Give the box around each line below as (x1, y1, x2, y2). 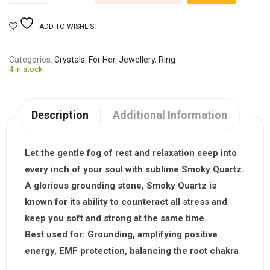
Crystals (54, 55, 85, 65)
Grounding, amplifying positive (87, 229, 218, 240)
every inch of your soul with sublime (25, 164, 181, 175)
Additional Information (113, 108, 227, 122)
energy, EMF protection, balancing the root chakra (25, 245, 239, 257)
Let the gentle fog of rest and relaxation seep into (25, 148, 237, 159)
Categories (9, 55, 51, 65)
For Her (89, 55, 115, 65)
